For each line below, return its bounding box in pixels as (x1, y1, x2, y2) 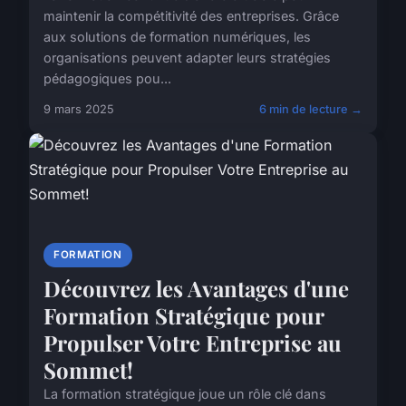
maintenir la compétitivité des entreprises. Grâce (43, 7, 339, 24)
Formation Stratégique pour (43, 300, 324, 330)
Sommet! (43, 354, 133, 384)
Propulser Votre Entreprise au (43, 327, 342, 357)
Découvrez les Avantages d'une (43, 273, 349, 303)
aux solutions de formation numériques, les (43, 28, 311, 44)
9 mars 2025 (43, 101, 114, 116)
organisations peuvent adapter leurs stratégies (43, 49, 331, 65)
